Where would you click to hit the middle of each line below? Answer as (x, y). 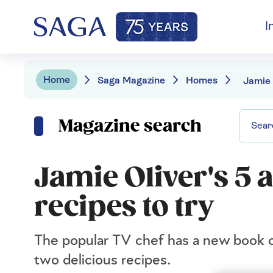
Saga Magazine (131, 81)
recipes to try (124, 207)
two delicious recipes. (103, 260)
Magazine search (130, 126)
